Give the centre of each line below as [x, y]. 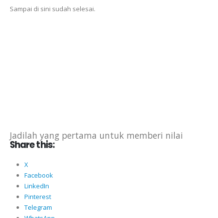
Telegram [38, 208]
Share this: [32, 145]
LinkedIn [36, 186]
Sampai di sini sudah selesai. [53, 9]
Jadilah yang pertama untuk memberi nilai [96, 136]
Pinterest [37, 197]
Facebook [38, 175]
